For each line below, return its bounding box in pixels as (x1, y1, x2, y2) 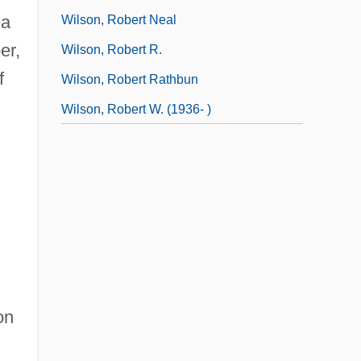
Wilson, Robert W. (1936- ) (61, 102, 211, 116)
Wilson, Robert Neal (61, 12, 176, 27)
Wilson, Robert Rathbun (61, 72, 198, 86)
